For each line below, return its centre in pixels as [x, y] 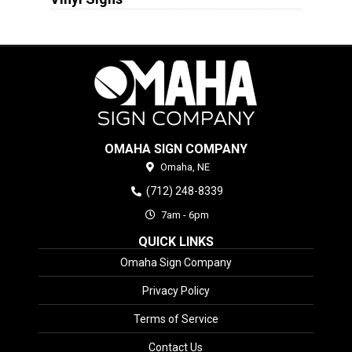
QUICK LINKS [176, 242]
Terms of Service [176, 319]
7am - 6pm [183, 215]
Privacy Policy [176, 291]
